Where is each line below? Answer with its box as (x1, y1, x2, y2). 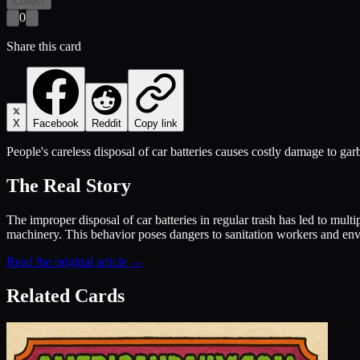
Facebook (33, 117, 79, 129)
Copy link (134, 117, 178, 129)
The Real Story (6, 174, 131, 196)
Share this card (6, 39, 81, 53)
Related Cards (6, 284, 125, 306)
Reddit (92, 117, 121, 129)
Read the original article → (6, 254, 143, 268)
